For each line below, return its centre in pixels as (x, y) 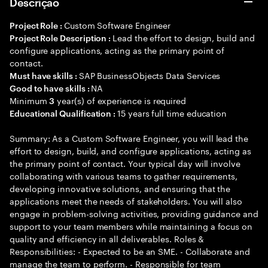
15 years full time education (172, 112)
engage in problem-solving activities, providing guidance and (134, 213)
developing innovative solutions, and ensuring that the (120, 188)
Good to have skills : (51, 88)
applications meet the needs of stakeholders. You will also (126, 200)
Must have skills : (44, 75)
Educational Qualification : (64, 113)
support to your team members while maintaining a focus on (131, 226)
